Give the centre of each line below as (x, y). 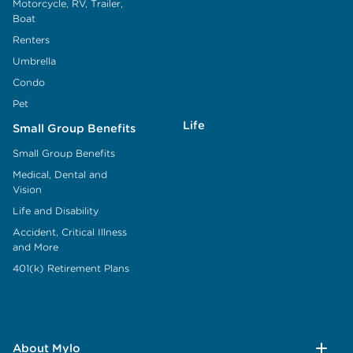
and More (35, 247)
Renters (31, 39)
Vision (27, 189)
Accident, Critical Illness (70, 232)
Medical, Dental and (60, 174)
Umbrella (34, 61)
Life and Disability (56, 210)
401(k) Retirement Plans (71, 268)
